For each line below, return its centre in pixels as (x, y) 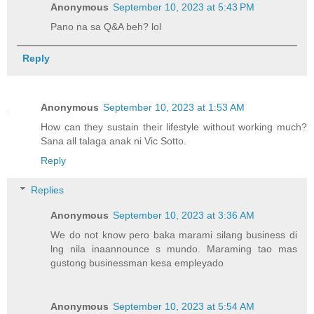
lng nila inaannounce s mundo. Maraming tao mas (174, 249)
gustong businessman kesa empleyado (137, 263)
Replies (48, 190)
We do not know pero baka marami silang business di (174, 235)
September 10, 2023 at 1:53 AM (174, 108)
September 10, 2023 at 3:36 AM (184, 216)
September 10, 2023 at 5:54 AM (184, 306)
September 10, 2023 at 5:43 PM (184, 7)
